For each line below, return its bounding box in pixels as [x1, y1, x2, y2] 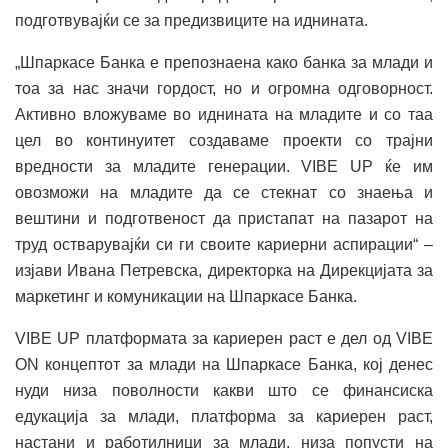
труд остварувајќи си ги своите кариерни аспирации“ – [15, 235, 433, 253]
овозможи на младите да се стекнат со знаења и [15, 183, 433, 201]
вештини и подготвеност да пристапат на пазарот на [15, 209, 433, 227]
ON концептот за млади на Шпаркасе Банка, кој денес [15, 355, 433, 373]
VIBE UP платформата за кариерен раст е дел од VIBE [15, 329, 433, 347]
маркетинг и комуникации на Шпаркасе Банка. [15, 287, 357, 305]
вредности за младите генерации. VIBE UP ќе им [15, 157, 433, 175]
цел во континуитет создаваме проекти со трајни [15, 131, 433, 149]
